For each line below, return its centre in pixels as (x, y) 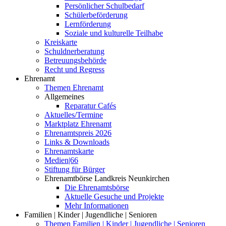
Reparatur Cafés (90, 105)
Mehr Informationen (97, 205)
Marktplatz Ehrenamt (78, 124)
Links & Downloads (77, 142)
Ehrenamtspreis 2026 (78, 133)
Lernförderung (88, 24)
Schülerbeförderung (96, 15)
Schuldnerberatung (74, 51)
